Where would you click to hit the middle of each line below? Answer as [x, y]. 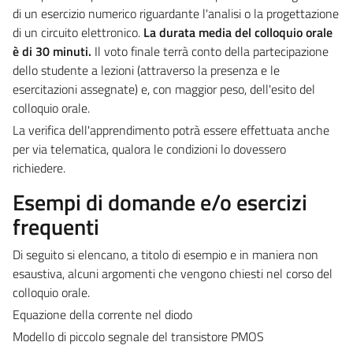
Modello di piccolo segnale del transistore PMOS [138, 336]
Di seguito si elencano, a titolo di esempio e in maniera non [165, 254]
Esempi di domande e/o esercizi [160, 202]
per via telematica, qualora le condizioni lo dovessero [149, 149]
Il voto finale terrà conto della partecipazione [210, 51]
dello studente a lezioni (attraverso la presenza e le [146, 70]
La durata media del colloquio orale [236, 32]
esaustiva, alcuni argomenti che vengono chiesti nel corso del [173, 273]
